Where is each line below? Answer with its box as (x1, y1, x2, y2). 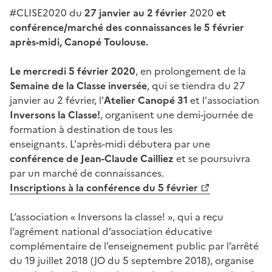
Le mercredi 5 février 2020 (10, 63, 135, 78)
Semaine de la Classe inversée (10, 78, 147, 93)
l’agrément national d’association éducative (10, 223, 212, 239)
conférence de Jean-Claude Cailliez (10, 151, 174, 166)
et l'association (188, 92, 259, 107)
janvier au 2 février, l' (10, 92, 104, 107)
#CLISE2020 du (10, 5, 84, 20)
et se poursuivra (174, 151, 250, 166)
